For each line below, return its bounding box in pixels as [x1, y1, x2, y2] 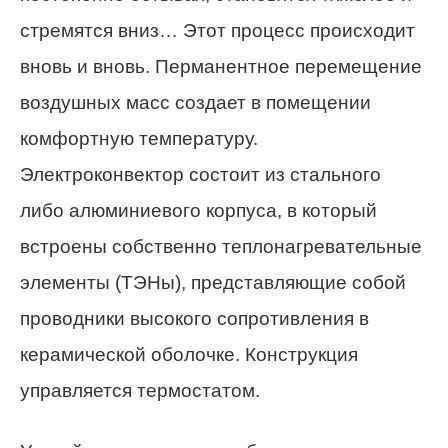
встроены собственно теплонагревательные [20, 236, 422, 258]
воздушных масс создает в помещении [20, 92, 371, 114]
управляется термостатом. [20, 380, 260, 402]
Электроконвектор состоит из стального [20, 164, 381, 186]
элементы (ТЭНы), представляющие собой [20, 272, 406, 294]
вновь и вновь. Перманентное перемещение [20, 56, 422, 78]
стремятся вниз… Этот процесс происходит [20, 20, 415, 42]
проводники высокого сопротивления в [20, 308, 369, 330]
